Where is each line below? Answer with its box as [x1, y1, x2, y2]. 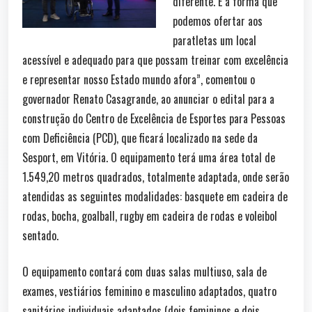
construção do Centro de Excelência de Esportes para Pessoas [22, 109, 286, 127]
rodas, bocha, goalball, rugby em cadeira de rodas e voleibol [22, 207, 277, 224]
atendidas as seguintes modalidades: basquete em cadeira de [22, 187, 288, 205]
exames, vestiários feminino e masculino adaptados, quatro [22, 282, 276, 299]
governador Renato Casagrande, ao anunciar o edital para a [22, 90, 274, 107]
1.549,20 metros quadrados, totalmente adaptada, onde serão [22, 168, 289, 185]
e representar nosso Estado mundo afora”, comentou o [22, 70, 255, 88]
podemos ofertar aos [173, 12, 263, 29]
